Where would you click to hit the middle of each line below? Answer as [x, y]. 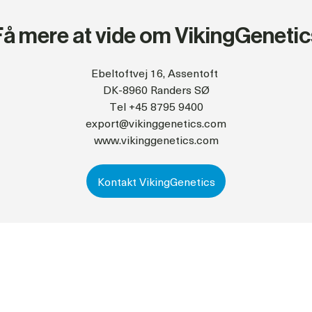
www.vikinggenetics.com [156, 139]
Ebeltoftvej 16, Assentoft [156, 72]
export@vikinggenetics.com [156, 122]
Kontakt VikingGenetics [156, 181]
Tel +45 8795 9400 [156, 106]
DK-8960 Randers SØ [156, 89]
